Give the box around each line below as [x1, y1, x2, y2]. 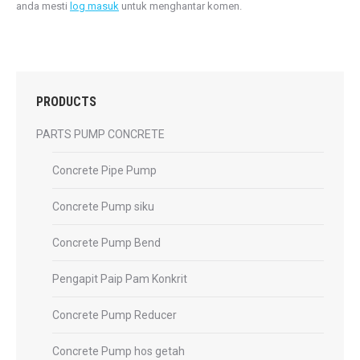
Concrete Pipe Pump [52, 163, 157, 177]
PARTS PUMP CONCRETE [36, 127, 165, 141]
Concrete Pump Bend [52, 235, 161, 249]
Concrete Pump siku [52, 199, 154, 213]
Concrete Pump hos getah [52, 344, 185, 358]
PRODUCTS [36, 93, 96, 109]
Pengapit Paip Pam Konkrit [52, 272, 187, 285]
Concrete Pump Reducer [52, 308, 177, 321]
